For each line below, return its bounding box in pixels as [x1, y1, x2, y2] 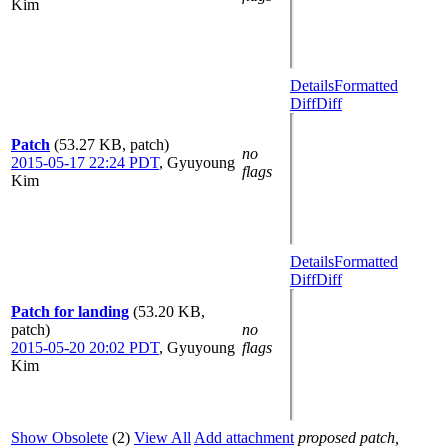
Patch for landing [11, 303, 129, 320]
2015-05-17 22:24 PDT [11, 154, 159, 171]
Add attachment [194, 429, 294, 446]
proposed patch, [298, 429, 399, 446]
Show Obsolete [11, 429, 108, 446]
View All [134, 429, 191, 446]
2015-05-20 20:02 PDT [11, 339, 159, 356]
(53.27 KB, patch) [54, 136, 169, 153]
